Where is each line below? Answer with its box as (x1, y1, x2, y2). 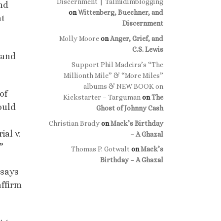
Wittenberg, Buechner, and (78, 8, 163, 16)
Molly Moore (59, 34, 99, 42)
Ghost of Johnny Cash (96, 104, 163, 112)
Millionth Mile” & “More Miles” (64, 71, 163, 79)
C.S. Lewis (132, 45, 163, 53)
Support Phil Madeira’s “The (72, 60, 163, 69)
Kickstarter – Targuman (63, 93, 141, 101)
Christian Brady (49, 119, 100, 127)
